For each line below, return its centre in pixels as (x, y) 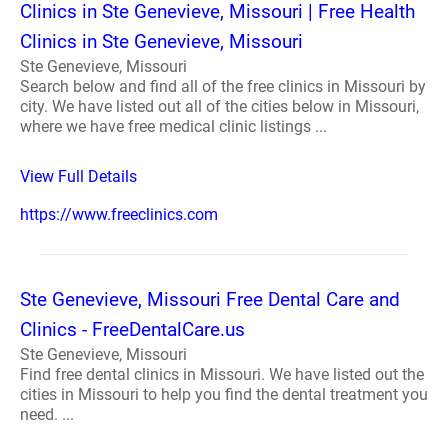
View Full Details (78, 176)
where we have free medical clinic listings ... (173, 126)
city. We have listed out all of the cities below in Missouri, (219, 106)
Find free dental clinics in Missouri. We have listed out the (222, 374)
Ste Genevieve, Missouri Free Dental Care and (210, 299)
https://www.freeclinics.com (119, 214)
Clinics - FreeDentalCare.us (132, 329)
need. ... (47, 414)
